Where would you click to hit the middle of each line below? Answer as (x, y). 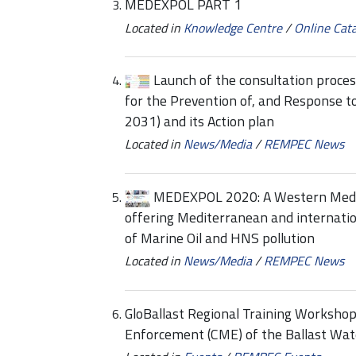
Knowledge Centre (233, 27)
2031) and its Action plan (199, 122)
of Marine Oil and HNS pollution (220, 238)
